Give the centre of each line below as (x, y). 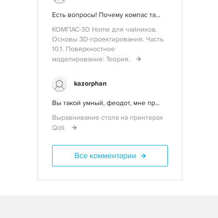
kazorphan (90, 83)
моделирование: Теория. (92, 59)
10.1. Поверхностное (83, 49)
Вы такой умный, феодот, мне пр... (106, 103)
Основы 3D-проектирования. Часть (108, 39)
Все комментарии (105, 156)
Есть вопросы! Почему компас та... (106, 15)
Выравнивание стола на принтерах (108, 118)
